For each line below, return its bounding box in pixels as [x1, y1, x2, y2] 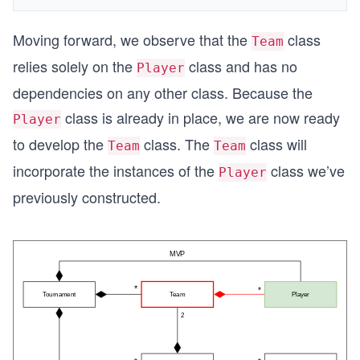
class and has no [185, 55, 297, 76]
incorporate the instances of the [13, 160, 219, 181]
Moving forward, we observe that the [13, 29, 252, 50]
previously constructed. [13, 186, 161, 207]
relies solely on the [13, 55, 137, 76]
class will [246, 133, 307, 154]
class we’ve [267, 160, 345, 181]
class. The [140, 133, 214, 154]
